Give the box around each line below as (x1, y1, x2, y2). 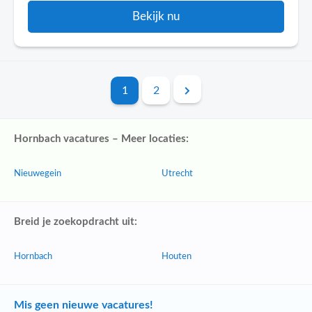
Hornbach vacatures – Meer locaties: (14, 134, 189, 144)
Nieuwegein (14, 169, 61, 178)
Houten (162, 252, 192, 261)
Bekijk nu (132, 10, 180, 22)
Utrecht (162, 169, 193, 178)
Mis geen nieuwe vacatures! (14, 299, 153, 311)
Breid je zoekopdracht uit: (14, 217, 137, 227)
